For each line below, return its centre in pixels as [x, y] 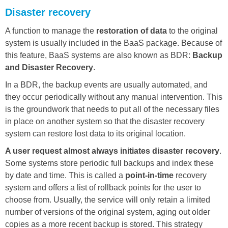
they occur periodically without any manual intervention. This [114, 97]
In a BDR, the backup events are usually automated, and [106, 84]
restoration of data [132, 31]
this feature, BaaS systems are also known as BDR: [99, 55]
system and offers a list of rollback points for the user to [103, 187]
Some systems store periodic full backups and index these [109, 163]
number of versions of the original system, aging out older [108, 212]
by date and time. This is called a [65, 175]
